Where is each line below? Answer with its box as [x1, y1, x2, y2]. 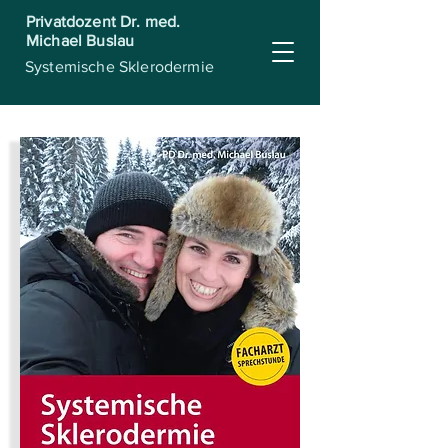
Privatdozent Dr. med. [26, 13, 181, 30]
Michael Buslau [26, 32, 135, 49]
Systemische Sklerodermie [25, 58, 214, 75]
